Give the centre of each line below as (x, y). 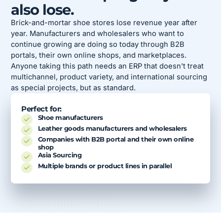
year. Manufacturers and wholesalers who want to (98, 34)
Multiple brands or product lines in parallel (105, 166)
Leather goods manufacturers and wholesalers (112, 128)
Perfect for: (41, 109)
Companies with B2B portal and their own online (116, 139)
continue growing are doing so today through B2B (98, 45)
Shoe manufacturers (70, 117)
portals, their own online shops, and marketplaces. (99, 55)
